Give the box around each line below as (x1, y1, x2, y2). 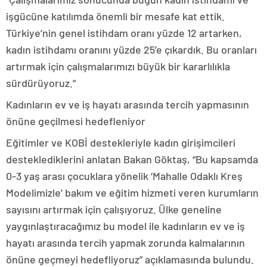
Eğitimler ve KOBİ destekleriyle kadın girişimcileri (6, 136, 235, 149)
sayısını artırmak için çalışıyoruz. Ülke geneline (6, 203, 222, 216)
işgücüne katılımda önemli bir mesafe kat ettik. (6, 10, 225, 23)
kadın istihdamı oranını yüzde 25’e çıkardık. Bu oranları (6, 43, 257, 56)
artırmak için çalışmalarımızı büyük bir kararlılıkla (6, 60, 230, 73)
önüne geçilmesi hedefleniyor (6, 114, 145, 128)
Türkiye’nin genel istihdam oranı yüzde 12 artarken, (6, 26, 242, 39)
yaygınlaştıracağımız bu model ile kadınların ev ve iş (6, 219, 245, 232)
